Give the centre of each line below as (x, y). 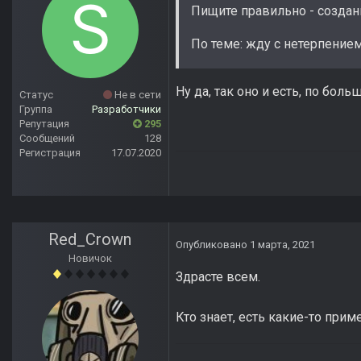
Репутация (44, 124)
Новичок (90, 259)
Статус (36, 95)
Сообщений (47, 139)
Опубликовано (213, 245)
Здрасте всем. (218, 277)
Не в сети (137, 95)
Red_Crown (90, 240)
